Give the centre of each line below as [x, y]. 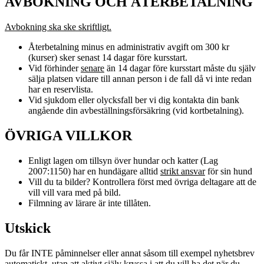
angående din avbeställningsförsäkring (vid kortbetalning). [136, 111]
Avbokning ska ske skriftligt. [58, 27]
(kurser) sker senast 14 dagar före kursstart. [108, 58]
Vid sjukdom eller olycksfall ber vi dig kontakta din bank [134, 100]
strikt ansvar [183, 171]
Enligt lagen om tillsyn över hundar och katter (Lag [123, 161]
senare [93, 68]
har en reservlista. [61, 90]
